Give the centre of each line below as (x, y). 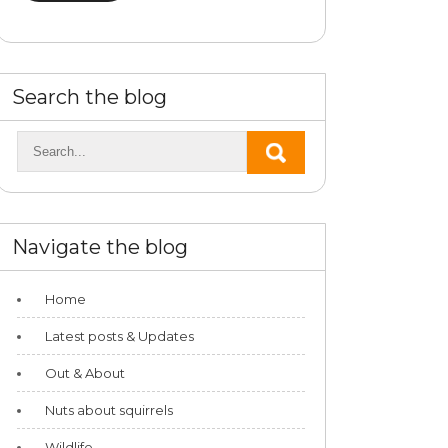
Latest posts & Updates (119, 335)
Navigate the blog (100, 246)
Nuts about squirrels (109, 409)
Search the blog (89, 96)
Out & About (85, 372)
